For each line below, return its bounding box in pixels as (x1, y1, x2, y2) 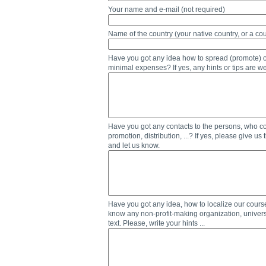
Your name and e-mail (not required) (108, 5, 225, 14)
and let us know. (108, 141, 160, 150)
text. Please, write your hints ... (108, 219, 205, 227)
